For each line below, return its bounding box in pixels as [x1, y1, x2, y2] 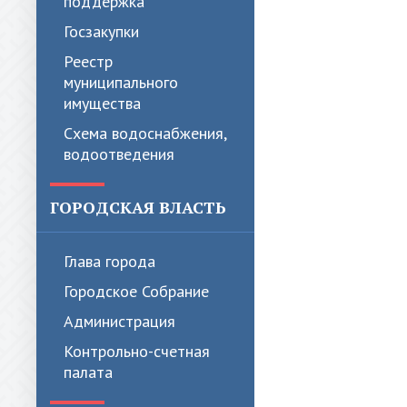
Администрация [64, 311, 175, 332]
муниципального [64, 72, 178, 93]
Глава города [64, 251, 155, 272]
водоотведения [64, 144, 174, 164]
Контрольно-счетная [64, 341, 210, 362]
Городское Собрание [64, 281, 209, 302]
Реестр [64, 51, 113, 72]
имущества [64, 93, 141, 114]
